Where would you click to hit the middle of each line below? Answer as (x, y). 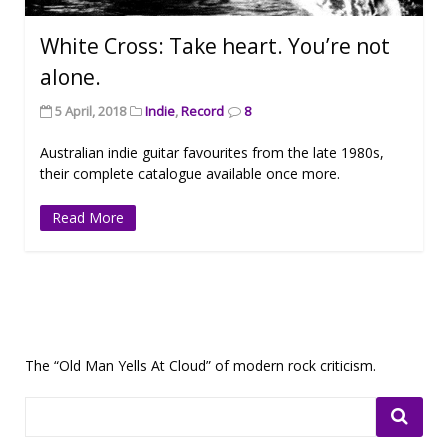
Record (202, 111)
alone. (70, 77)
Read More (88, 218)
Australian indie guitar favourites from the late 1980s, (212, 153)
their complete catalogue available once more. (190, 174)
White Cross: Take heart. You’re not (215, 46)
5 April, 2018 (90, 111)
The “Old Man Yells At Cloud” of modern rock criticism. (200, 366)
